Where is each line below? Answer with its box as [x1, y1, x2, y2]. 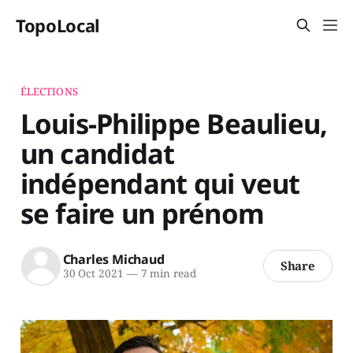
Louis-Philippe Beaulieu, [20, 104, 328, 142]
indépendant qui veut [20, 164, 300, 202]
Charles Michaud [62, 251, 165, 269]
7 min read [137, 266, 196, 281]
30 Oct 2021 [62, 266, 124, 281]
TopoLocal [16, 13, 101, 37]
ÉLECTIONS [20, 84, 78, 98]
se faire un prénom [20, 194, 265, 232]
